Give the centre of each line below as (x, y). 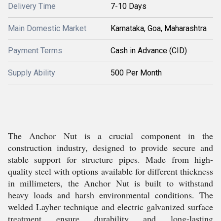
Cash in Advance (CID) (149, 51)
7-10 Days (129, 6)
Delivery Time (32, 6)
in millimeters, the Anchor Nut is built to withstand (110, 183)
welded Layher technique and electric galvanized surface (110, 207)
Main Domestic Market (47, 28)
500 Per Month (136, 73)
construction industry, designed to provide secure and (110, 147)
